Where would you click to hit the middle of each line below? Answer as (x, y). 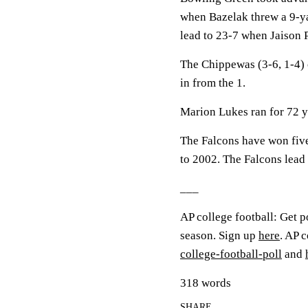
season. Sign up (219, 235)
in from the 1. (213, 83)
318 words (206, 283)
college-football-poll (231, 254)
